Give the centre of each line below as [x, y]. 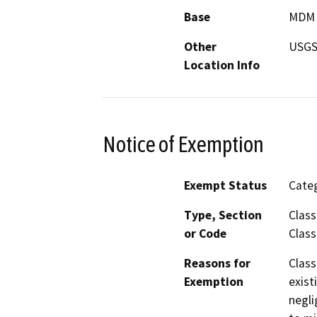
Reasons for [217, 264]
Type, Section [223, 215]
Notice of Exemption [183, 144]
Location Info [222, 65]
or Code [205, 234]
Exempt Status [225, 186]
